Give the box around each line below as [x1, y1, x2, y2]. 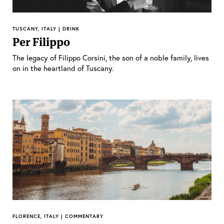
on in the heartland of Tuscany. [12, 62, 113, 73]
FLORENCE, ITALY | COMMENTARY [12, 213, 103, 220]
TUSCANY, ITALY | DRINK [12, 25, 79, 32]
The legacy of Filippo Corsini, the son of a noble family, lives [12, 52, 209, 62]
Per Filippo [12, 34, 70, 49]
